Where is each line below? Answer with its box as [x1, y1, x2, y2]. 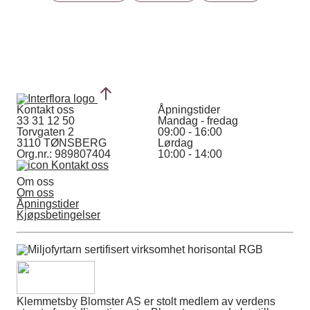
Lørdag [158, 137, 193, 149]
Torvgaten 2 [17, 126, 74, 138]
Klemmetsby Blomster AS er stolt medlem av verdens [17, 295, 275, 307]
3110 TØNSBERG [17, 137, 107, 149]
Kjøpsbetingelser [17, 209, 100, 221]
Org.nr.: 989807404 [17, 148, 111, 160]
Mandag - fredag [158, 115, 238, 127]
